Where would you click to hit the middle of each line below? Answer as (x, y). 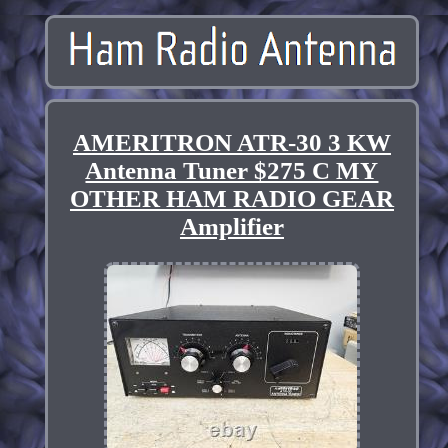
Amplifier (231, 226)
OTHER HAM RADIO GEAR (231, 198)
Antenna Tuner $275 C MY (232, 170)
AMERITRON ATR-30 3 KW (231, 142)
